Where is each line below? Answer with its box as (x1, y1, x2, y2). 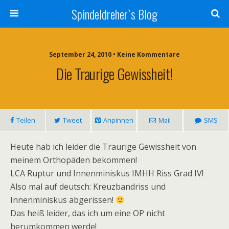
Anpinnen (103, 116, 133, 125)
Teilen (16, 116, 35, 125)
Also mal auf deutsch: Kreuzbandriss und (10, 181, 166, 192)
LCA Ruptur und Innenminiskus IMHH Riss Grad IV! (10, 168, 203, 179)
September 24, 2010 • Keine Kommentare (49, 50, 180, 59)
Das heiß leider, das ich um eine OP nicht (10, 208, 165, 219)
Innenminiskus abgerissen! (10, 194, 116, 205)
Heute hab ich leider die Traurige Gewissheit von (10, 141, 196, 152)
